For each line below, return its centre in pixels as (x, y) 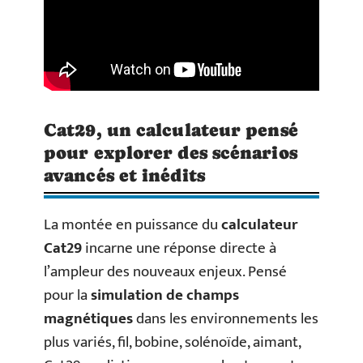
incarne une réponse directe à (179, 249)
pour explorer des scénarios (171, 153)
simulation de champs (165, 296)
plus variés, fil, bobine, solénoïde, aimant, (172, 343)
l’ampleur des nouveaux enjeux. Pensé (165, 272)
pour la (67, 296)
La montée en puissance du (132, 225)
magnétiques (88, 319)
